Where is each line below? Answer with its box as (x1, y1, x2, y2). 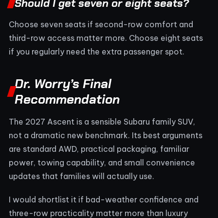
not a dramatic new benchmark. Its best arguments (9, 130, 202, 140)
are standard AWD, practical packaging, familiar (9, 144, 189, 154)
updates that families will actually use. (9, 171, 154, 181)
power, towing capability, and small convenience (9, 157, 195, 167)
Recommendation (15, 91, 120, 108)
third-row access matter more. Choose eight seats (9, 33, 203, 43)
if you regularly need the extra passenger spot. (9, 46, 184, 56)
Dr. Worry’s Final (15, 75, 111, 92)
